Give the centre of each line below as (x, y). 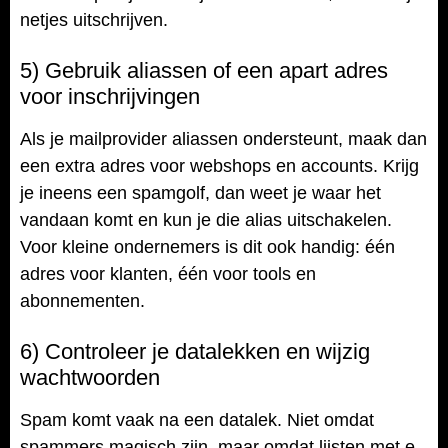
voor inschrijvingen (110, 96)
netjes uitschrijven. (94, 19)
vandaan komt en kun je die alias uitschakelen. (206, 219)
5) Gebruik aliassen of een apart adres (204, 70)
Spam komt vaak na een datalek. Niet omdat (197, 420)
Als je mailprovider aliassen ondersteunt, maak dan (223, 138)
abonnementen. (82, 300)
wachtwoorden (90, 378)
